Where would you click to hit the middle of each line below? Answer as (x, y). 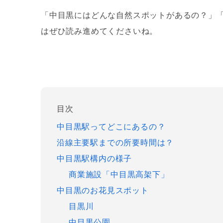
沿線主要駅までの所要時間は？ (115, 142)
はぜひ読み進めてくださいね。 (100, 31)
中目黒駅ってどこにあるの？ (111, 126)
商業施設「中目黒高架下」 (119, 174)
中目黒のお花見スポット (103, 190)
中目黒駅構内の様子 (95, 158)
